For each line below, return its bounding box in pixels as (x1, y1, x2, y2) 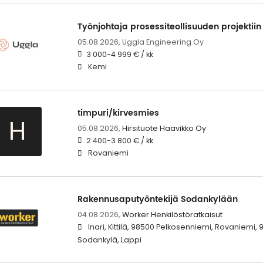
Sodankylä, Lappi (77, 234, 141, 245)
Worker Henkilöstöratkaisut (122, 209, 222, 220)
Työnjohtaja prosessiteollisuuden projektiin (77, 19, 261, 33)
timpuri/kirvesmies (77, 106, 159, 120)
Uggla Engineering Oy (122, 36, 204, 47)
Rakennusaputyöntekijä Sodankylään (77, 192, 238, 206)
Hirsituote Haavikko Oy (122, 123, 206, 133)
